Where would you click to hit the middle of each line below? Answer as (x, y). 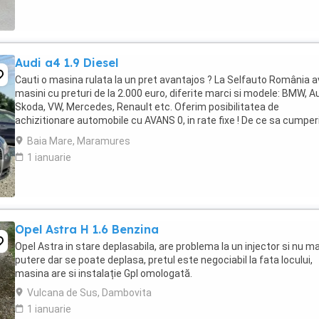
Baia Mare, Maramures (79, 141)
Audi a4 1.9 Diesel (67, 63)
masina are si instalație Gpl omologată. (104, 273)
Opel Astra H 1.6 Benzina (87, 229)
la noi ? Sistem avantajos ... (76, 134)
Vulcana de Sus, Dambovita (89, 293)
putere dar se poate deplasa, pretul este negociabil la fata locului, (164, 260)
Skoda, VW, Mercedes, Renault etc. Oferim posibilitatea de (147, 107)
